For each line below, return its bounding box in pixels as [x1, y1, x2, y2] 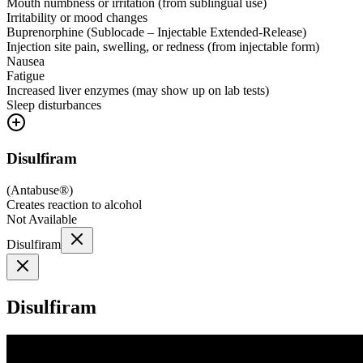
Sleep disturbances [6, 97, 101, 112]
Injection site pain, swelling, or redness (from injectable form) [6, 39, 319, 53]
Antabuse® [11, 183, 69, 198]
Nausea [6, 53, 45, 68]
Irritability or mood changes [6, 10, 147, 24]
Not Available [6, 212, 77, 227]
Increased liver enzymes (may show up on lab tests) [6, 83, 269, 97]
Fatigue [6, 68, 45, 83]
